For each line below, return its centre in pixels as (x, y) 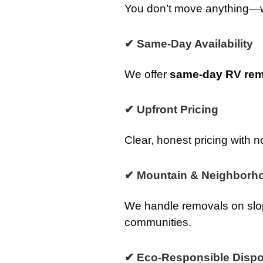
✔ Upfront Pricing (171, 109)
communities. (158, 222)
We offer (147, 74)
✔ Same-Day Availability (189, 44)
